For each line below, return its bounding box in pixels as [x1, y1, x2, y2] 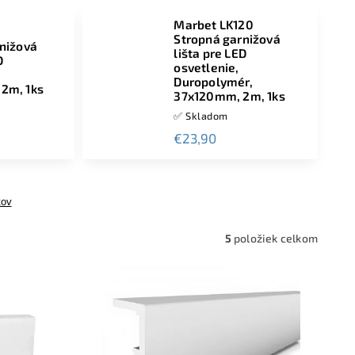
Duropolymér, [174, 74, 253, 89]
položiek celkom [231, 231, 318, 245]
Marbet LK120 [174, 17, 254, 32]
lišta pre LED [174, 46, 246, 60]
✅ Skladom [174, 109, 228, 122]
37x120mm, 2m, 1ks [174, 89, 285, 103]
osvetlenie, [174, 60, 239, 74]
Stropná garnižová [174, 32, 281, 46]
